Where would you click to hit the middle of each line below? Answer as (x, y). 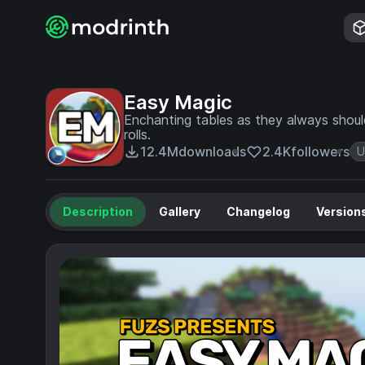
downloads (212, 152)
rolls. (137, 134)
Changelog (258, 211)
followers (320, 152)
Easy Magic (178, 102)
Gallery (180, 211)
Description (98, 211)
